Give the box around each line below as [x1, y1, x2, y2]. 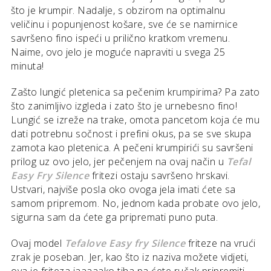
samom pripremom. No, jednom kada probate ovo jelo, [11, 197, 260, 210]
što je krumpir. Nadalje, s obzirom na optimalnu [11, 4, 226, 17]
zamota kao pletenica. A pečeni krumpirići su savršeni [11, 141, 253, 154]
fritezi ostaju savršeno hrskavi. [89, 169, 230, 182]
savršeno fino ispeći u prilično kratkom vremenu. [11, 31, 230, 45]
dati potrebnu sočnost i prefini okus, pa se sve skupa [11, 127, 252, 140]
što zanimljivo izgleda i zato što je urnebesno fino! [11, 99, 237, 113]
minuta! [11, 59, 44, 73]
